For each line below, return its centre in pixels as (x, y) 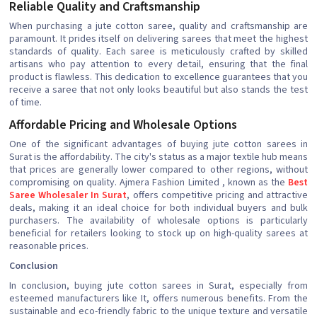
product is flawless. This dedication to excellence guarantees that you (158, 77)
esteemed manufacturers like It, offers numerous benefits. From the (158, 299)
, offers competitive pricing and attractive (217, 196)
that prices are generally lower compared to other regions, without (158, 170)
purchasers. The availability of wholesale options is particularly (158, 221)
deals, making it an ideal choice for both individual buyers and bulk (158, 208)
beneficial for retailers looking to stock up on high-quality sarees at (158, 234)
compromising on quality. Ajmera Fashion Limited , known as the (149, 183)
